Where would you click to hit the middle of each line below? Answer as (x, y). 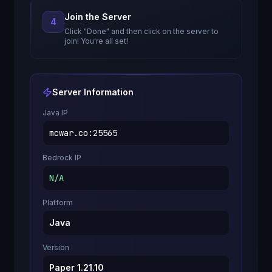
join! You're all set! (96, 41)
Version (56, 247)
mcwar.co (69, 133)
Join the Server (98, 17)
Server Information (93, 92)
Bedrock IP (62, 158)
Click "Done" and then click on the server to (141, 31)
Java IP (55, 113)
